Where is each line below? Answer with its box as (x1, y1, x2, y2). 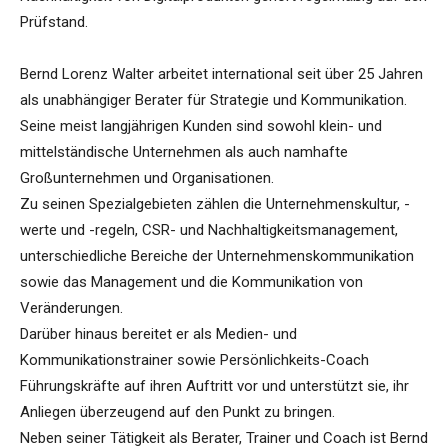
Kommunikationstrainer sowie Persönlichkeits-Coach (20, 351, 369, 370)
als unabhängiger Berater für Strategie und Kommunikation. (20, 91, 407, 110)
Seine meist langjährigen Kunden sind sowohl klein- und (20, 117, 382, 136)
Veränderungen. (20, 299, 123, 318)
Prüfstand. (20, 13, 88, 32)
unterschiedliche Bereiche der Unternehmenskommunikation (20, 247, 414, 266)
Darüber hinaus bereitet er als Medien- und (20, 325, 297, 344)
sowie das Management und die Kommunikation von (20, 273, 363, 292)
